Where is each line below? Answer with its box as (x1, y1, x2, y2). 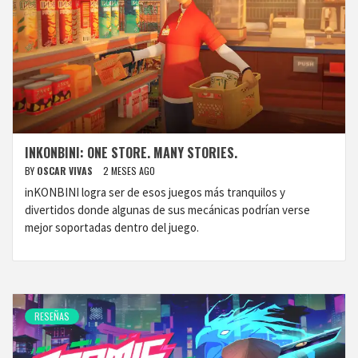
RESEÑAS (34, 309, 70, 323)
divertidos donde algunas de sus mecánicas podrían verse (25, 202, 310, 217)
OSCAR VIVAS (37, 164, 95, 177)
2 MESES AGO (103, 164, 155, 177)
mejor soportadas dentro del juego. (25, 220, 199, 235)
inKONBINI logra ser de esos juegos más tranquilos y (25, 185, 285, 200)
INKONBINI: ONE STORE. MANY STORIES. (25, 143, 237, 162)
